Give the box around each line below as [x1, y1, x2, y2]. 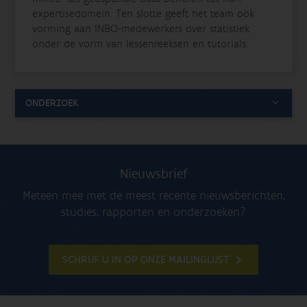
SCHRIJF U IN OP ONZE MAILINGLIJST [62, 252, 232, 267]
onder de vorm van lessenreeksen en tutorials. [32, 36, 249, 51]
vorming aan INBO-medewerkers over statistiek [32, 21, 250, 36]
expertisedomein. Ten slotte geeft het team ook [32, 6, 255, 21]
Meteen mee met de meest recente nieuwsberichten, [22, 187, 285, 204]
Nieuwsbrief [120, 164, 187, 183]
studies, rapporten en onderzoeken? [61, 204, 246, 220]
